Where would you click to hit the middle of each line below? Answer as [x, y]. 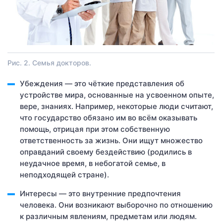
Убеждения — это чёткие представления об [102, 84]
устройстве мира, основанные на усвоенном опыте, [117, 95]
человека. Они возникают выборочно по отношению [116, 205]
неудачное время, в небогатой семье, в [93, 164]
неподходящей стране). [64, 175]
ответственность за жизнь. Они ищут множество [111, 141]
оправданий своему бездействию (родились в [106, 152]
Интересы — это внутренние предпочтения [100, 194]
